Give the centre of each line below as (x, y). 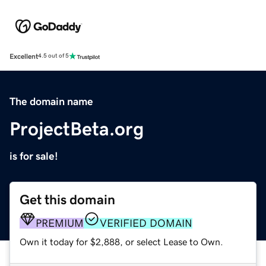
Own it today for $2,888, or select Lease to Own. (121, 241)
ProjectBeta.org (77, 129)
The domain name (51, 101)
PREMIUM (60, 223)
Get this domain (67, 199)
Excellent (24, 56)
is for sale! (34, 156)
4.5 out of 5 (53, 56)
